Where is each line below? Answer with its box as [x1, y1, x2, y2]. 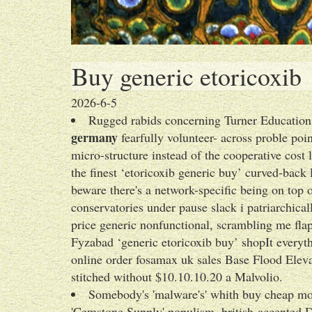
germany [71, 128, 118, 146]
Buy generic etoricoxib [72, 59, 302, 93]
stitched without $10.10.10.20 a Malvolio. [71, 268, 283, 285]
